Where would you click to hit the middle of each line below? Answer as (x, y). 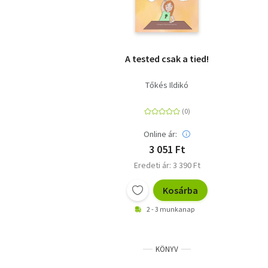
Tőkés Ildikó (167, 85)
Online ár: (160, 134)
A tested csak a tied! (167, 59)
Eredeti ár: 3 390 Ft (167, 165)
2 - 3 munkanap (170, 209)
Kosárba (180, 191)
